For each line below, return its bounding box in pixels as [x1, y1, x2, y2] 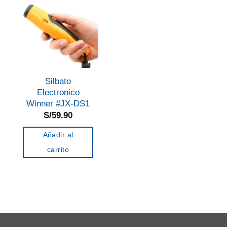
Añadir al [43, 131, 73, 139]
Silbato [45, 76, 71, 86]
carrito [47, 145, 69, 154]
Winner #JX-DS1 [26, 98, 90, 108]
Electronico [36, 87, 80, 97]
